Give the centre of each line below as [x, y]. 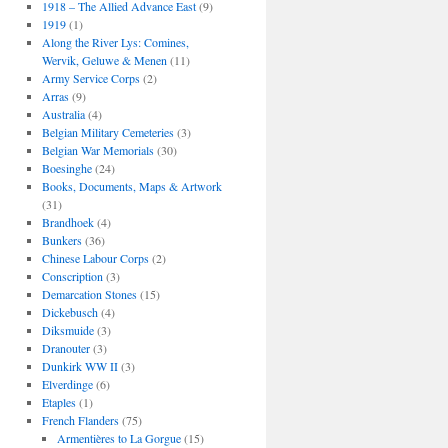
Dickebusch [69, 312]
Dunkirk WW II [79, 366]
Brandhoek [67, 222]
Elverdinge [67, 384]
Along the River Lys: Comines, [115, 42]
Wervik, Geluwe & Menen [104, 60]
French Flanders [80, 420]
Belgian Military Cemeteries [107, 132]
